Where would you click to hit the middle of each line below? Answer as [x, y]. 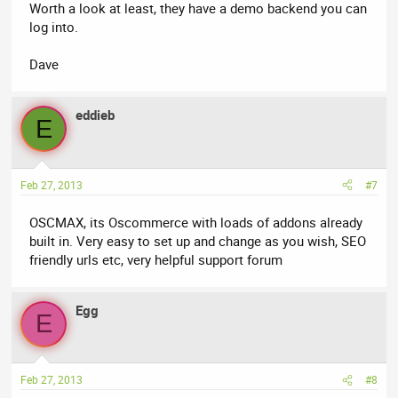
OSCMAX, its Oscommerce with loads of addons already [196, 222]
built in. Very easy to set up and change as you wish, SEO [198, 240]
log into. [54, 27]
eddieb [96, 115]
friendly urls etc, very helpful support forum [156, 259]
